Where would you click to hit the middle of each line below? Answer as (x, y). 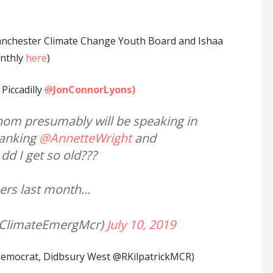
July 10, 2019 (141, 225)
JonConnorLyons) (94, 90)
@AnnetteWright (85, 138)
